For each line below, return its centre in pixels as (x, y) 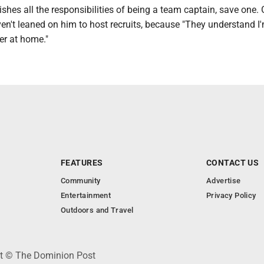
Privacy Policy (231, 195)
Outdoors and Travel (97, 210)
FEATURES (82, 163)
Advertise (224, 181)
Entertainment (86, 195)
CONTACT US (233, 163)
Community (81, 181)
